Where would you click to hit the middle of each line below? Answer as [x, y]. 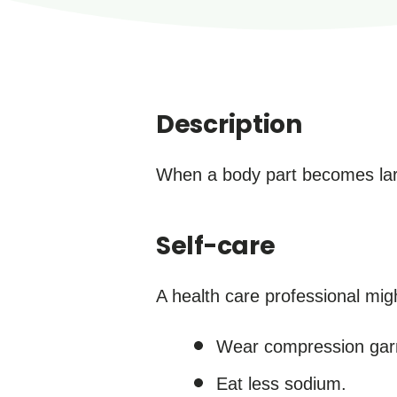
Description [229, 125]
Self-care [216, 246]
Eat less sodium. [281, 384]
